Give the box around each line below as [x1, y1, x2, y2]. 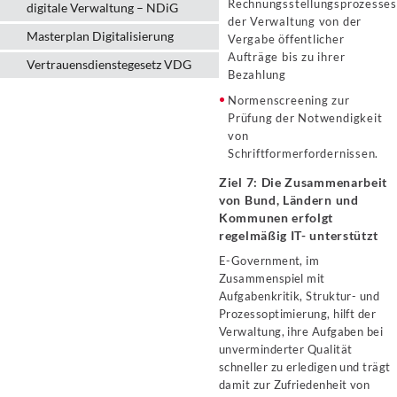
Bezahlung [228, 67, 287, 82]
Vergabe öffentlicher [228, 32, 345, 46]
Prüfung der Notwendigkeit [228, 111, 383, 125]
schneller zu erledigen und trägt [219, 360, 391, 374]
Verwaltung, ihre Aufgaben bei [219, 324, 384, 339]
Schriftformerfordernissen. [228, 146, 379, 160]
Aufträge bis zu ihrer [228, 50, 346, 64]
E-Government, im [219, 253, 320, 268]
